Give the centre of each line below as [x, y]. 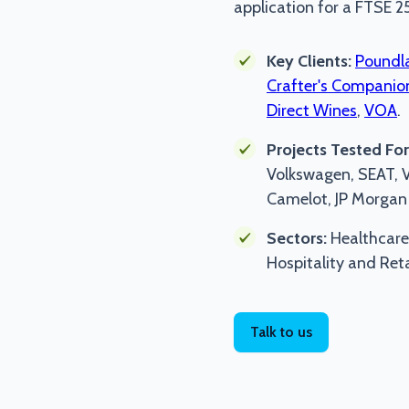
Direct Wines [312, 110]
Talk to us [281, 332]
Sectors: [297, 238]
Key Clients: [309, 61]
